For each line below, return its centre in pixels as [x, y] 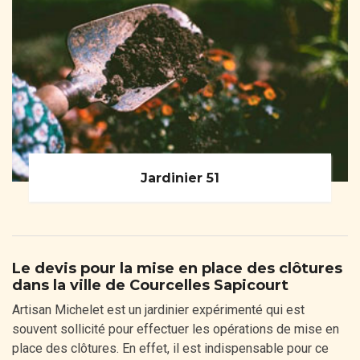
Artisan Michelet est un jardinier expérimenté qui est [158, 310]
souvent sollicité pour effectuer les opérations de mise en [176, 329]
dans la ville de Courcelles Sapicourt [150, 286]
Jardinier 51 [180, 178]
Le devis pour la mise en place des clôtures [177, 269]
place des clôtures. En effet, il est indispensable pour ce [170, 349]
